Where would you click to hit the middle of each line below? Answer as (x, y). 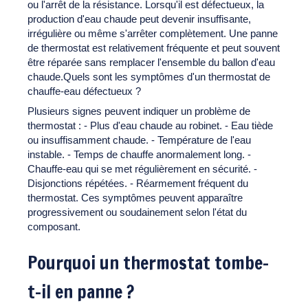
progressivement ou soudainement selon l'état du (137, 212)
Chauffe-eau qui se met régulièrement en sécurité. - (142, 168)
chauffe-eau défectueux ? (84, 91)
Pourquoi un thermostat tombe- (148, 263)
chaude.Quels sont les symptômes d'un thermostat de (149, 76)
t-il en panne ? (81, 291)
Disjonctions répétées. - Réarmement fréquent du (138, 183)
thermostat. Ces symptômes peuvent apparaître (135, 197)
